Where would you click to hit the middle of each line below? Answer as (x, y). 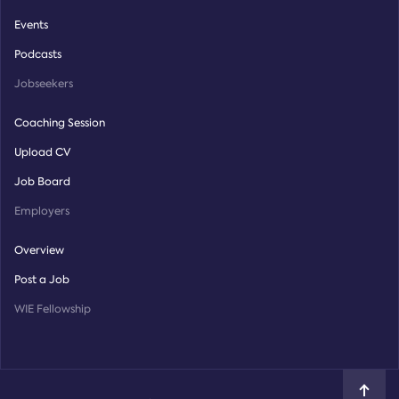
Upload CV (43, 152)
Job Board (42, 182)
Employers (42, 211)
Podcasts (38, 54)
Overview (39, 250)
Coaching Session (60, 123)
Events (31, 25)
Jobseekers (44, 84)
